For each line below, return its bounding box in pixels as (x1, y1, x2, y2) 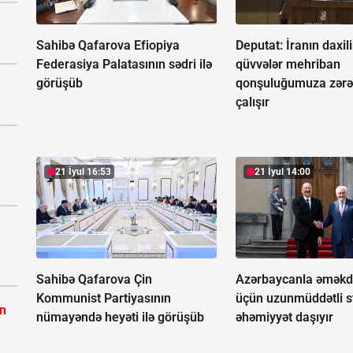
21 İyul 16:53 (55, 165, 111, 177)
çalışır (236, 94, 270, 110)
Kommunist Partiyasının (36, 290, 171, 306)
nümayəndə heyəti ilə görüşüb (36, 309, 204, 325)
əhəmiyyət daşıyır (236, 309, 334, 325)
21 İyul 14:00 (255, 165, 311, 177)
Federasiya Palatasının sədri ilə (36, 56, 212, 72)
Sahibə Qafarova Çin (36, 271, 152, 287)
